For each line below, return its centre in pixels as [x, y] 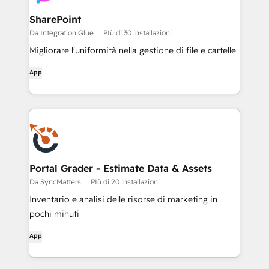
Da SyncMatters [55, 182]
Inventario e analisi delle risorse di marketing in [123, 199]
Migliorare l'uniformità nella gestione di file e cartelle [133, 50]
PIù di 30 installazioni [138, 33]
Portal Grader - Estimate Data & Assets [121, 168]
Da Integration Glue [62, 33]
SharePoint [55, 19]
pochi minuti [54, 214]
